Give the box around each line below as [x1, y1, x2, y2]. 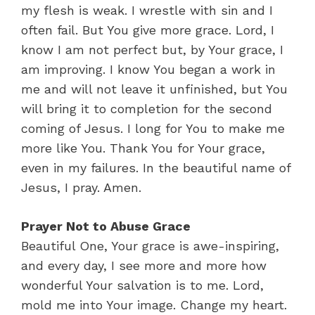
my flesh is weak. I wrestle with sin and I [21, 2, 273, 18]
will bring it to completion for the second [21, 101, 272, 116]
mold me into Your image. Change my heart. [21, 297, 287, 312]
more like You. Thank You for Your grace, [21, 140, 265, 155]
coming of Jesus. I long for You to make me [21, 120, 285, 136]
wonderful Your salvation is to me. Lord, [21, 277, 264, 292]
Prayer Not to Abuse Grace [21, 218, 191, 233]
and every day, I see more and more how [21, 257, 266, 273]
